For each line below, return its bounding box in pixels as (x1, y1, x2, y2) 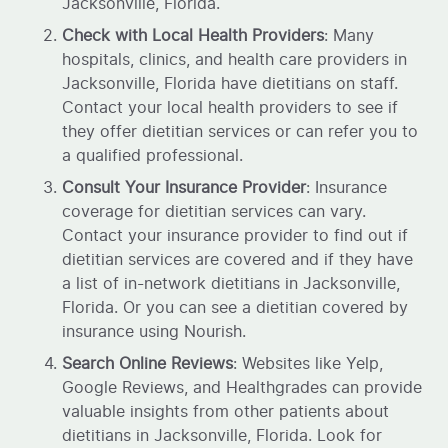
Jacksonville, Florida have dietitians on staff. (62, 73, 399, 94)
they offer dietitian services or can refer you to (62, 121, 419, 142)
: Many (324, 25, 375, 46)
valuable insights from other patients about (62, 401, 390, 422)
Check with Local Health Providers (62, 25, 325, 46)
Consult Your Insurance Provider (62, 177, 307, 198)
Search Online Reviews (62, 353, 234, 374)
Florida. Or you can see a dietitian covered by (62, 297, 409, 318)
